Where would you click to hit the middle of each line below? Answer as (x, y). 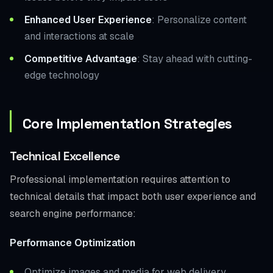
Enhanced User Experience (88, 19)
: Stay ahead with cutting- (195, 58)
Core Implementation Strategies (127, 123)
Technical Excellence (65, 156)
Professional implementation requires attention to (120, 179)
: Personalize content (199, 19)
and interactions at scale (79, 36)
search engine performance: (73, 213)
